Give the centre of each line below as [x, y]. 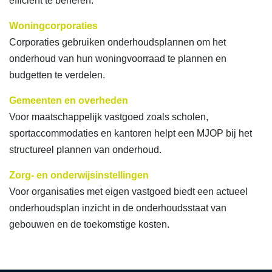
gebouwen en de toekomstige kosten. [89, 224]
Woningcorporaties [53, 26]
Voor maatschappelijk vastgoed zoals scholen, [109, 117]
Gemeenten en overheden [69, 100]
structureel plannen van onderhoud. [85, 150]
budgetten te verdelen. [57, 75]
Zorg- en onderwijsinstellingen [79, 175]
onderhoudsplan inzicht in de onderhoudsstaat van [118, 208]
